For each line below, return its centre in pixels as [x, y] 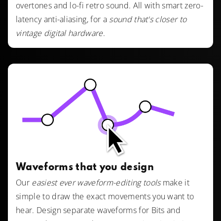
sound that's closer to [148, 19]
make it [175, 183]
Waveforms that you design [85, 168]
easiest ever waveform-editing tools [96, 183]
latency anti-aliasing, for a [63, 19]
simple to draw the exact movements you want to [105, 197]
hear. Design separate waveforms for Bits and [98, 210]
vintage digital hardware [59, 33]
